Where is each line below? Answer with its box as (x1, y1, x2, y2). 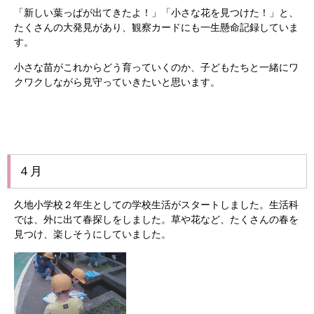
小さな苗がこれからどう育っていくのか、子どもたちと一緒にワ (14, 62, 299, 73)
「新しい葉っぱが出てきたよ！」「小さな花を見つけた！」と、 (14, 7, 299, 18)
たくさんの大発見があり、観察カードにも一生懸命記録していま (14, 22, 299, 33)
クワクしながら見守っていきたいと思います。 (14, 76, 220, 88)
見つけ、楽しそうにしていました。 (14, 228, 171, 240)
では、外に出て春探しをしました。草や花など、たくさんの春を (14, 214, 299, 225)
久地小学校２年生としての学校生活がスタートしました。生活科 (14, 199, 299, 210)
